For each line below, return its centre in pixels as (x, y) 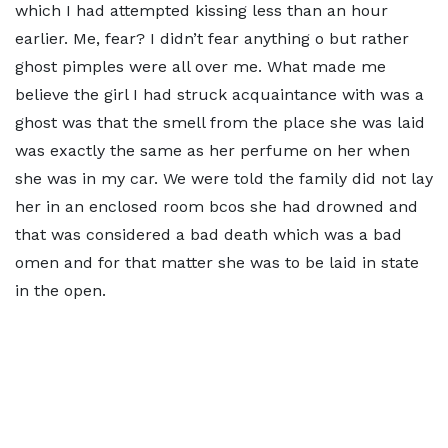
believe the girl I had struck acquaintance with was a (219, 94)
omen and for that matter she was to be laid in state (217, 262)
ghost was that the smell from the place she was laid (220, 122)
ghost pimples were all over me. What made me (200, 66)
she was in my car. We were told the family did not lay (224, 178)
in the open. (60, 290)
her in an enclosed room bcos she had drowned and (216, 206)
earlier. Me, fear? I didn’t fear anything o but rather (212, 38)
